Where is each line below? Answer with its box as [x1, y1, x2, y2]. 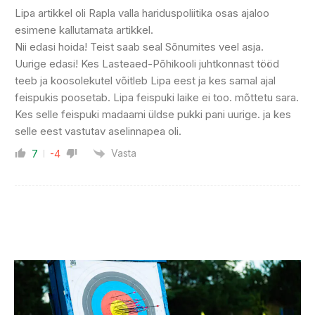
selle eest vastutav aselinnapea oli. [15, 124, 181, 138]
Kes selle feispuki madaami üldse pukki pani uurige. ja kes [15, 107, 291, 121]
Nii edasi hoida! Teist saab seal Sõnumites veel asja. [15, 39, 264, 53]
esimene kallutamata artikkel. [15, 22, 153, 37]
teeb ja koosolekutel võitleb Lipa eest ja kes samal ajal [15, 73, 276, 87]
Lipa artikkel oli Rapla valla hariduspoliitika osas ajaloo [15, 6, 269, 20]
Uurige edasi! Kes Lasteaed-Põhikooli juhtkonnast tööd [15, 56, 279, 70]
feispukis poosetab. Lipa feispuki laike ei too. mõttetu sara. [15, 90, 299, 104]
